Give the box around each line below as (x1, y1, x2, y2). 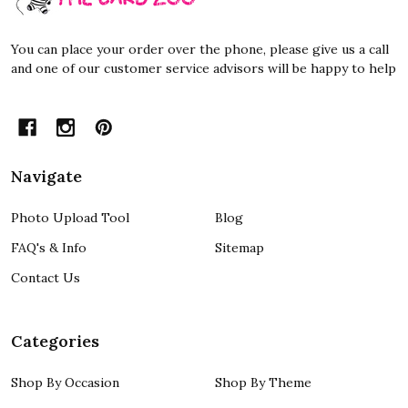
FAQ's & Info (11, 240, 87, 257)
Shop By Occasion (11, 374, 119, 392)
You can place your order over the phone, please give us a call (11, 41, 389, 58)
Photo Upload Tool (11, 209, 129, 227)
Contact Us (11, 270, 80, 287)
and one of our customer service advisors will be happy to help (11, 60, 396, 77)
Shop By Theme (215, 374, 311, 392)
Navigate (11, 166, 82, 188)
